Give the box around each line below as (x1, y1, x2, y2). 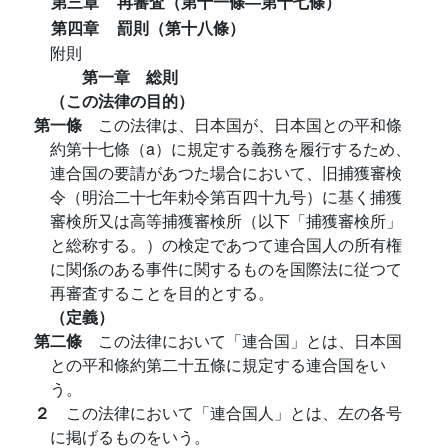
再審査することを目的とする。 (50, 281, 274, 304)
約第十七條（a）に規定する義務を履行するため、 (50, 137, 411, 160)
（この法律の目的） (50, 89, 194, 112)
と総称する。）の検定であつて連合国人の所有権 (50, 233, 402, 256)
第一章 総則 (82, 65, 178, 88)
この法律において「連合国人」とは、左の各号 (66, 401, 402, 424)
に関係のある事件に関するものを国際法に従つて (50, 257, 402, 280)
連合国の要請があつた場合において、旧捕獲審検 (50, 161, 402, 184)
